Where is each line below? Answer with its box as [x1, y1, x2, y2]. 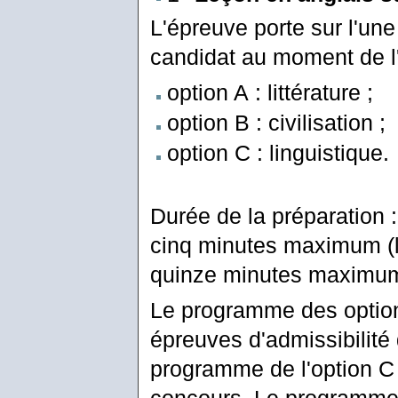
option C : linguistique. [166, 140, 389, 166]
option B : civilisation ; [166, 109, 386, 135]
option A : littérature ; [166, 79, 373, 105]
